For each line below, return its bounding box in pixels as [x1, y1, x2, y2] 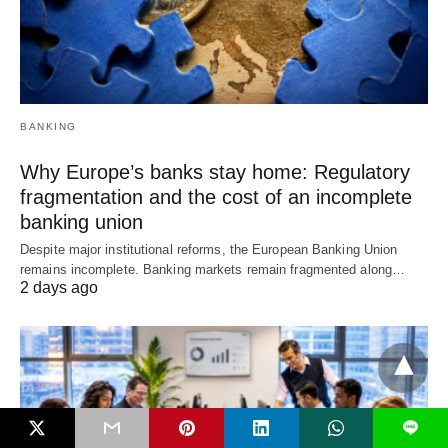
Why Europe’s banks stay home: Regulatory [20, 161, 410, 184]
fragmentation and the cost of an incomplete [20, 186, 412, 209]
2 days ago [20, 279, 98, 297]
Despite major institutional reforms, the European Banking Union [20, 242, 398, 258]
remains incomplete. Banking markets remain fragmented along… [20, 262, 406, 278]
